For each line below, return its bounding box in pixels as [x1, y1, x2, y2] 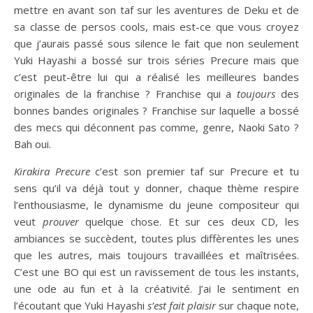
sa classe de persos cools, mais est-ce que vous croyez [14, 19, 299, 34]
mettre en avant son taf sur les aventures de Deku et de [14, 2, 299, 17]
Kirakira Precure [14, 163, 90, 178]
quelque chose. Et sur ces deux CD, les [78, 214, 300, 228]
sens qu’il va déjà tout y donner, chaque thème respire [14, 180, 299, 195]
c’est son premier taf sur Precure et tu [89, 163, 300, 178]
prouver [42, 214, 79, 228]
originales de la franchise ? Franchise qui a [14, 86, 238, 101]
